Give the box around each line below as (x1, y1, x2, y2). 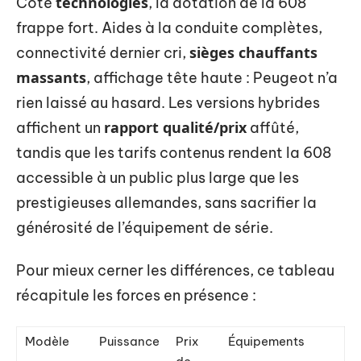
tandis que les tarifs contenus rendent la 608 (16, 143, 331, 162)
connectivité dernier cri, (16, 43, 189, 62)
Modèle (25, 333, 69, 349)
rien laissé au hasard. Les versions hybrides (16, 93, 320, 112)
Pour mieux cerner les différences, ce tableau (16, 261, 334, 280)
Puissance (99, 333, 160, 349)
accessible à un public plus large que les (16, 168, 299, 187)
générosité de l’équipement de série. (16, 218, 273, 237)
